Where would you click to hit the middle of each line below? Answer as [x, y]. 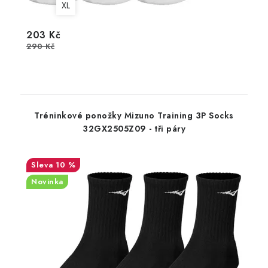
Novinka [47, 182]
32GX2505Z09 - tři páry [134, 129]
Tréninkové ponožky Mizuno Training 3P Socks [134, 115]
